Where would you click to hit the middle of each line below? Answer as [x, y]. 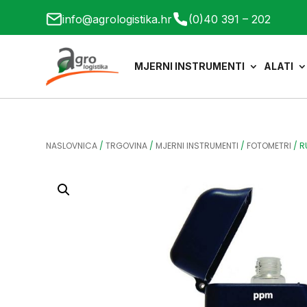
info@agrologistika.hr [118, 19]
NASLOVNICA [72, 146]
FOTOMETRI [269, 146]
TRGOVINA [127, 146]
